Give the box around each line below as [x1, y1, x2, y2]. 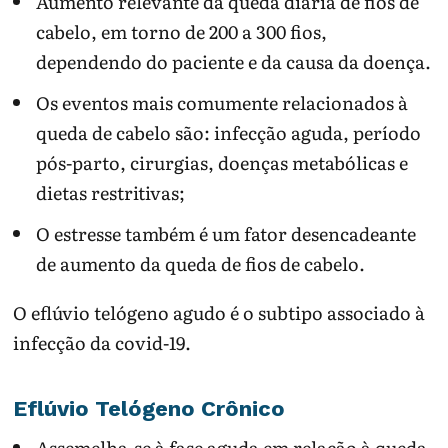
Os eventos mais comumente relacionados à [35, 89, 408, 117]
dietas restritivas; [35, 179, 185, 207]
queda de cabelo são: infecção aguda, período [35, 119, 421, 147]
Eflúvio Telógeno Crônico [13, 395, 286, 421]
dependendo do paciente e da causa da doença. [35, 47, 431, 75]
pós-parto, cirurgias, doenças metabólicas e [35, 149, 408, 177]
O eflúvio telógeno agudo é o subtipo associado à [13, 299, 426, 327]
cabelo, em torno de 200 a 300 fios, [35, 17, 327, 45]
